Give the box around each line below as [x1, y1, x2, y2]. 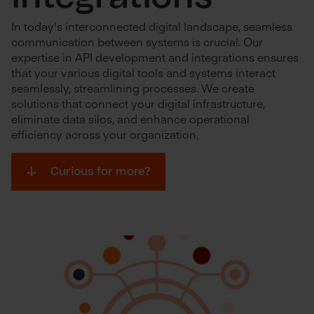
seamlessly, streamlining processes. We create [11, 80, 254, 95]
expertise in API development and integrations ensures [11, 49, 299, 64]
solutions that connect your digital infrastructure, [11, 95, 265, 111]
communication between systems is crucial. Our [11, 34, 263, 49]
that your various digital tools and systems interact [11, 64, 275, 80]
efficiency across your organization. [11, 126, 198, 142]
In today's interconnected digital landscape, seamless [11, 18, 292, 34]
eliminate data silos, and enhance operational [11, 111, 250, 126]
